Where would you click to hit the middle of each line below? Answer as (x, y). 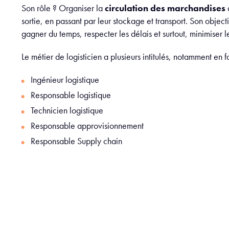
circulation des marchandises (166, 8)
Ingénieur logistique (65, 79)
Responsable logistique (71, 95)
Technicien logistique (67, 110)
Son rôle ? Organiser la (63, 8)
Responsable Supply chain (76, 141)
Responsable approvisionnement (87, 125)
